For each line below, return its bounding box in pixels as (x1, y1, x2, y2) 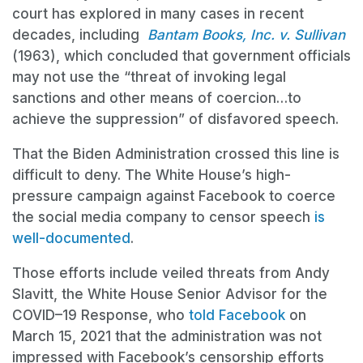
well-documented (12, 229, 130, 246)
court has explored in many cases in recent (12, 5, 304, 22)
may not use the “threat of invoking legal (12, 68, 286, 85)
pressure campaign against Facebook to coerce (12, 187, 335, 204)
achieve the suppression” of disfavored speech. (12, 110, 343, 127)
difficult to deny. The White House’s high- (12, 166, 291, 183)
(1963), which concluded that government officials (12, 47, 351, 64)
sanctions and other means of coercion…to (12, 89, 301, 106)
